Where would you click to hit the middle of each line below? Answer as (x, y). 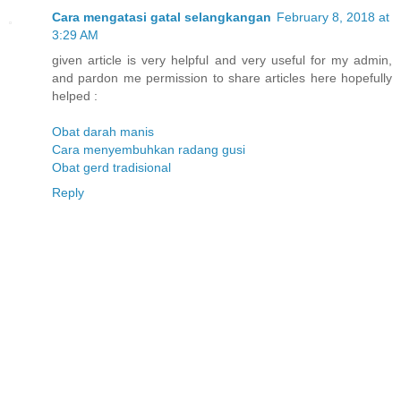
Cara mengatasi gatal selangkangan (162, 17)
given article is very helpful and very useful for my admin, (222, 60)
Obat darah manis (103, 132)
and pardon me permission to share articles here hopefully (222, 78)
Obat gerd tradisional (111, 168)
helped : (75, 96)
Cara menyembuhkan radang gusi (149, 150)
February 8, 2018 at (333, 17)
